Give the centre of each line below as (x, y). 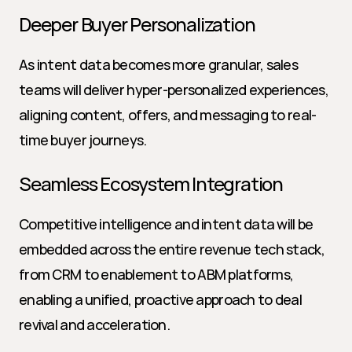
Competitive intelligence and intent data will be (166, 224)
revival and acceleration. (94, 324)
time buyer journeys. (83, 140)
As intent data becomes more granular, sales (159, 64)
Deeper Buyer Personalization (137, 24)
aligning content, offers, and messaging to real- (168, 115)
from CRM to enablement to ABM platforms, (156, 274)
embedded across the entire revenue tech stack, (172, 249)
